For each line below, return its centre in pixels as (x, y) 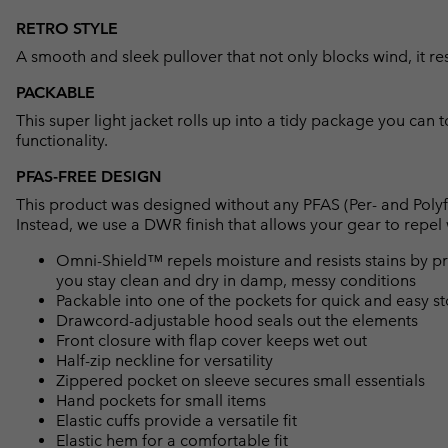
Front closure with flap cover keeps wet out (211, 340)
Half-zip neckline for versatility (164, 360)
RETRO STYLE (67, 28)
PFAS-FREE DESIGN (88, 176)
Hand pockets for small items (161, 400)
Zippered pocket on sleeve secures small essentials (240, 380)
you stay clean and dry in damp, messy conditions (236, 280)
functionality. (62, 140)
